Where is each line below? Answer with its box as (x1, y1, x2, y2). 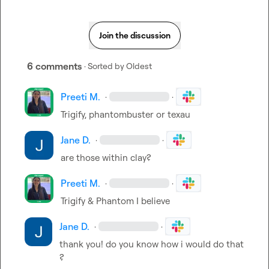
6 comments (27, 60, 82, 72)
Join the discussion (98, 30, 171, 40)
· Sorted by (84, 61, 124, 71)
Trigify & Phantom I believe (61, 195, 170, 207)
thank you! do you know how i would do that (59, 238, 244, 250)
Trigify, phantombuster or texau (61, 109, 190, 120)
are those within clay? (61, 152, 151, 163)
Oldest (126, 61, 152, 71)
